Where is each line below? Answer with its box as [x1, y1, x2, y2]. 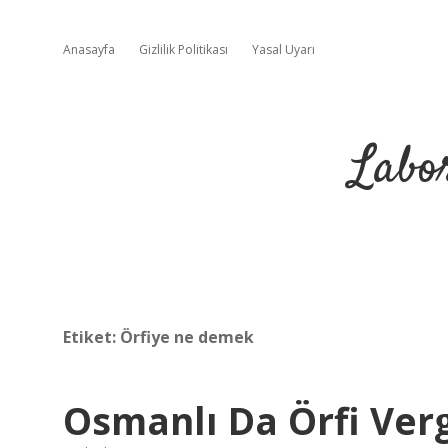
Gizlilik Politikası [139, 41, 228, 58]
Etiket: [63, 326, 120, 348]
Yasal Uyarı [252, 41, 315, 58]
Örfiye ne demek [120, 326, 254, 348]
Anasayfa [63, 41, 115, 58]
